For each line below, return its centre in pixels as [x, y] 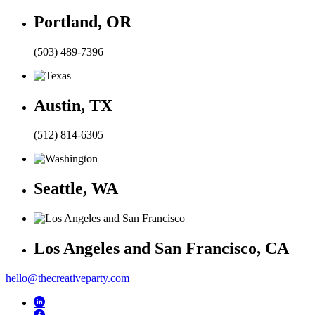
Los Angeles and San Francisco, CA [161, 249]
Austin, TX [73, 105]
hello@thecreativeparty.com [67, 278]
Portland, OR [83, 21]
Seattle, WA [76, 189]
